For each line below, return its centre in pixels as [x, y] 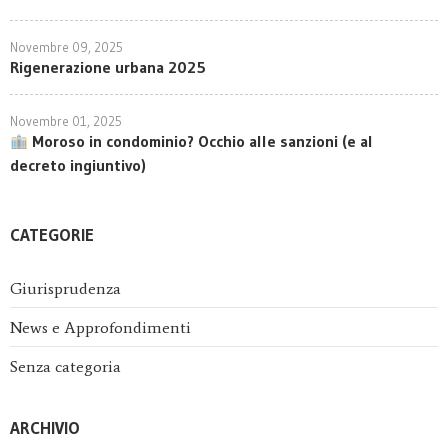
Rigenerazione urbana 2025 [108, 67]
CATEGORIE [52, 235]
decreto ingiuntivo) [78, 165]
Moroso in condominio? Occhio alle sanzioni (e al [201, 141]
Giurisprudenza [65, 289]
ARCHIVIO [45, 428]
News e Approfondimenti [100, 328]
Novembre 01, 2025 [66, 121]
